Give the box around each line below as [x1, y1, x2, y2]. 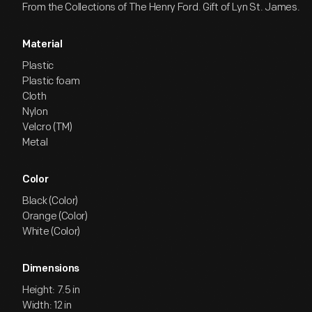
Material [22, 40, 63, 50]
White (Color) [22, 225, 81, 238]
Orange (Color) [22, 210, 88, 223]
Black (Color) [22, 194, 79, 208]
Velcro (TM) [22, 120, 72, 134]
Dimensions [22, 264, 79, 274]
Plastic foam [22, 75, 80, 88]
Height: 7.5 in [22, 283, 80, 297]
